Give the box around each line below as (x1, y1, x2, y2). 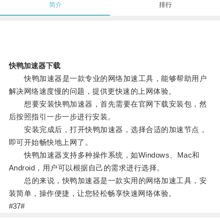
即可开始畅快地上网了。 (8, 138, 93, 147)
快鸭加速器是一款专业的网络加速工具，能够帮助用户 (8, 74, 207, 83)
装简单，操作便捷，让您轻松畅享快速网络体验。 (8, 189, 176, 198)
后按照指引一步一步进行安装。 (8, 112, 115, 121)
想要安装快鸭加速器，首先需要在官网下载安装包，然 (8, 100, 207, 109)
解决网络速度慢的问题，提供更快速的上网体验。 (8, 87, 176, 96)
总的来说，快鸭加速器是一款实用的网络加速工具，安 (8, 176, 207, 185)
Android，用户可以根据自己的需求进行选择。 (8, 164, 165, 172)
